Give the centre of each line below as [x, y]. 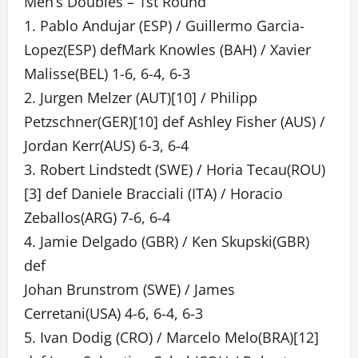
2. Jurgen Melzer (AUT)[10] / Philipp [141, 97]
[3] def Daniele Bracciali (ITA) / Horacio [153, 193]
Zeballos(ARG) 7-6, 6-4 [97, 217]
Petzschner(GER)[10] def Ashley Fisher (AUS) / [175, 121]
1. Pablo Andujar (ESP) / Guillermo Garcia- [164, 26]
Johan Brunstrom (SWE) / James [129, 289]
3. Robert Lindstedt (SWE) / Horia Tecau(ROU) [175, 169]
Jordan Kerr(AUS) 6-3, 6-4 [106, 145]
